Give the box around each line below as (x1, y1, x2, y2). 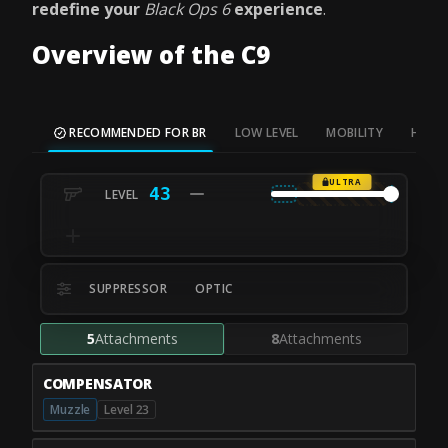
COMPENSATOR (43, 373, 152, 393)
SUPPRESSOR (89, 280, 167, 297)
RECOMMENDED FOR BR (66, 124, 207, 141)
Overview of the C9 (32, 38, 270, 71)
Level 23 (104, 400, 150, 418)
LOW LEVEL (234, 124, 299, 141)
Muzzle (50, 400, 91, 418)
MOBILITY (326, 124, 383, 141)
